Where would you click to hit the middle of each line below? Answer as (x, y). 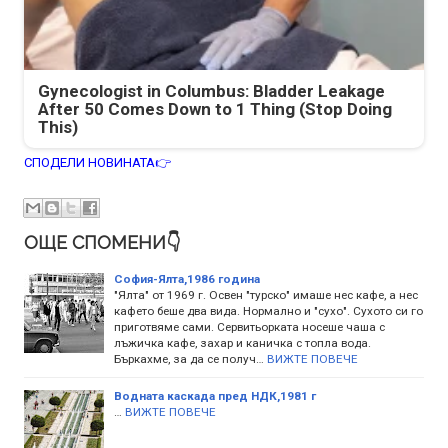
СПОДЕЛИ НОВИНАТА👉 (97, 162)
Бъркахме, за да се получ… (189, 358)
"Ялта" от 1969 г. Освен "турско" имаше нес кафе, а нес (266, 294)
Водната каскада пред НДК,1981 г (215, 395)
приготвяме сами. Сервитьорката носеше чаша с (249, 326)
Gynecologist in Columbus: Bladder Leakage (211, 91)
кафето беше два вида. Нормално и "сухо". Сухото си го (268, 310)
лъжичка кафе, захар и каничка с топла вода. (242, 342)
